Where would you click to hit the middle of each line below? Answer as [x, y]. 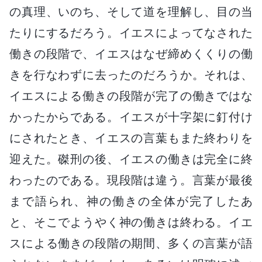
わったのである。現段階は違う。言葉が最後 [131, 180]
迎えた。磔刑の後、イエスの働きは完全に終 [131, 159]
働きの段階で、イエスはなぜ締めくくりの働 [131, 54]
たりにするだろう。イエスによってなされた [131, 32]
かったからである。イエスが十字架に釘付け [131, 117]
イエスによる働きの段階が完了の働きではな [131, 96]
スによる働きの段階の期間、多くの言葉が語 [131, 243]
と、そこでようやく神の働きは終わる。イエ [131, 222]
